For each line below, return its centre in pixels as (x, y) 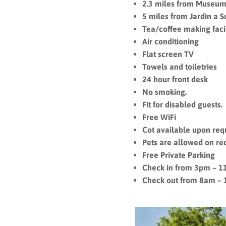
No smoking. (164, 92)
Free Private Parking (180, 155)
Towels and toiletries (180, 66)
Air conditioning (172, 41)
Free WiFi (159, 117)
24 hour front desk (175, 79)
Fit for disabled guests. (182, 104)
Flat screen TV (168, 54)
